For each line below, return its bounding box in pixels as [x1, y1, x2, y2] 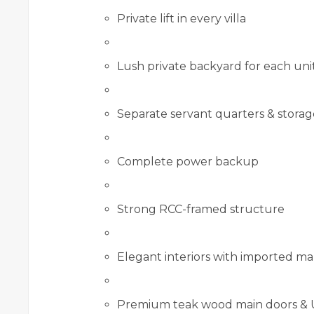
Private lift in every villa [117, 12, 246, 25]
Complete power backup [117, 155, 259, 168]
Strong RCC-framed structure [117, 203, 285, 216]
